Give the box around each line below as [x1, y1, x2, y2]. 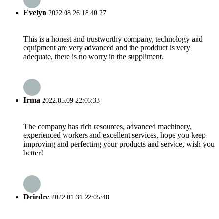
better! [23, 149, 43, 157]
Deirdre [23, 192, 49, 201]
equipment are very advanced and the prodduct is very [23, 43, 190, 52]
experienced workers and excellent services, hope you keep [23, 131, 206, 140]
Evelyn [23, 8, 46, 17]
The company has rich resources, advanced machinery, [23, 122, 192, 131]
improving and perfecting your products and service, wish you [23, 140, 215, 149]
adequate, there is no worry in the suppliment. [23, 52, 164, 61]
